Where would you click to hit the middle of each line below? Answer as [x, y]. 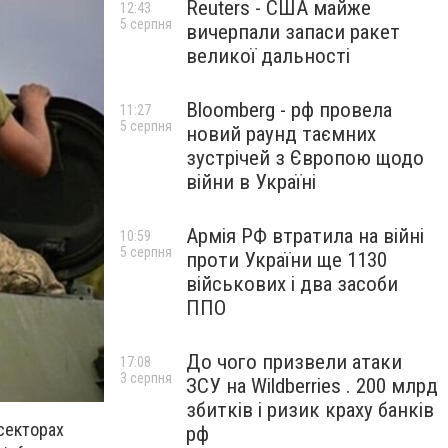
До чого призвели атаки [294, 362]
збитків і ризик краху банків [310, 410]
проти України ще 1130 [286, 260]
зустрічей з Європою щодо [305, 158]
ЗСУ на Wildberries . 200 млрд [312, 386]
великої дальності [268, 56]
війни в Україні [251, 182]
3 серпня [146, 378]
